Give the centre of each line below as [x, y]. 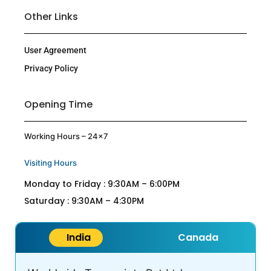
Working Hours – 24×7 [66, 136]
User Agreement [55, 50]
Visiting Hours [51, 163]
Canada [198, 238]
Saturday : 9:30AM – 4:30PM [84, 201]
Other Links [51, 16]
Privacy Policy [51, 68]
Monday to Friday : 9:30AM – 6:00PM [102, 184]
